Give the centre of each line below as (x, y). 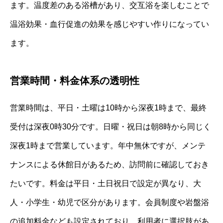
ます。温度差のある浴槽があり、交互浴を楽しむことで (110, 5)
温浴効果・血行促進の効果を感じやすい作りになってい (110, 24)
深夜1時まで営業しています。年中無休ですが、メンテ (108, 146)
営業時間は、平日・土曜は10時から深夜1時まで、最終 (108, 108)
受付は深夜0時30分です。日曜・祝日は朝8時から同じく (111, 127)
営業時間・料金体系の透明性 (75, 81)
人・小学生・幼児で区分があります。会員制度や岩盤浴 (110, 203)
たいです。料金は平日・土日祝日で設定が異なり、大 (106, 184)
